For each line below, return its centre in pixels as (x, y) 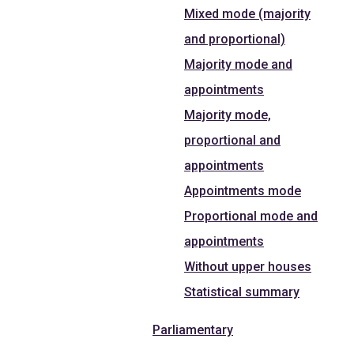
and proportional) (235, 39)
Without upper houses (248, 266)
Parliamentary (193, 330)
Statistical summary (242, 292)
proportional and (232, 140)
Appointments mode (243, 190)
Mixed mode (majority (247, 13)
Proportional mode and (251, 216)
